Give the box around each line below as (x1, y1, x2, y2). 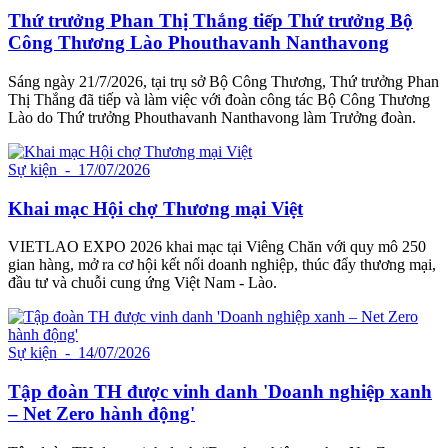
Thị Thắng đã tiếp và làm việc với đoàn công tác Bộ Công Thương (8, 90, 430, 108)
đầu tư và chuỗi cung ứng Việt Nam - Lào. (8, 274, 277, 292)
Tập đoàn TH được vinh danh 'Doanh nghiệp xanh (8, 381, 432, 402)
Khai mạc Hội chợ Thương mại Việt (8, 197, 303, 219)
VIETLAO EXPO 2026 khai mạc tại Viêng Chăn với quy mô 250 (8, 238, 426, 256)
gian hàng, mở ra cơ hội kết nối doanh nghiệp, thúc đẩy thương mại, (8, 256, 436, 274)
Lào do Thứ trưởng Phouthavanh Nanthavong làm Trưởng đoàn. (8, 108, 416, 126)
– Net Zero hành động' (8, 403, 195, 424)
